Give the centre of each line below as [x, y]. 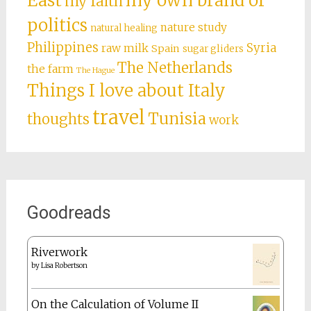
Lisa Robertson [64, 266]
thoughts [58, 120]
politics [57, 26]
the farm [50, 69]
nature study [193, 28]
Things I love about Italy [126, 91]
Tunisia [177, 119]
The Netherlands [175, 68]
